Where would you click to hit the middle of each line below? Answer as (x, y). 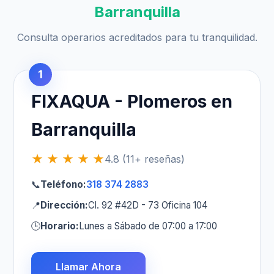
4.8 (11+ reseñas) (145, 159)
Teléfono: (64, 185)
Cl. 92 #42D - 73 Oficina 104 (148, 206)
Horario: (60, 226)
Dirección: (65, 206)
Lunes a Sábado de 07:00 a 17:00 (148, 226)
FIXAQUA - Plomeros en (132, 102)
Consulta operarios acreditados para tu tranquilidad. (137, 38)
